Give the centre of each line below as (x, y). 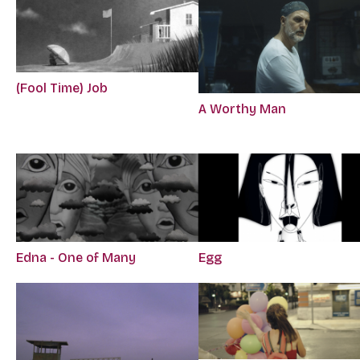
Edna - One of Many (76, 257)
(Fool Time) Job (62, 88)
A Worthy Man (243, 109)
